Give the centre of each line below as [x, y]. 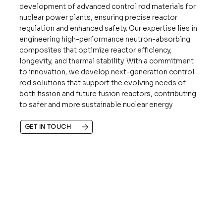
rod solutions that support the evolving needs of [103, 83]
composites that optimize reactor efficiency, [96, 50]
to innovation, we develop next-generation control [107, 72]
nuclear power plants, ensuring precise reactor [99, 17]
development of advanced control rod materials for [108, 6]
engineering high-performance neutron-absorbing [105, 39]
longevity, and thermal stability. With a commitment [107, 61]
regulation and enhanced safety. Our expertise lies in [109, 28]
